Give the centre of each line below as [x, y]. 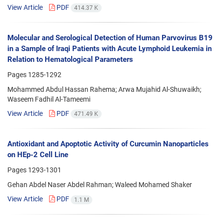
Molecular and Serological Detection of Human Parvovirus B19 [110, 38]
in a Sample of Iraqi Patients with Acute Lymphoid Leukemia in [110, 49]
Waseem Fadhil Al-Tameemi [49, 99]
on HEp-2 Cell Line [38, 155]
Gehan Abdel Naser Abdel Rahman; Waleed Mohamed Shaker [100, 185]
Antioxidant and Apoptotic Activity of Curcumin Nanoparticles [108, 144]
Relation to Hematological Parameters [70, 60]
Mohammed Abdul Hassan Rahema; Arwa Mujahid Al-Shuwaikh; [104, 90]
